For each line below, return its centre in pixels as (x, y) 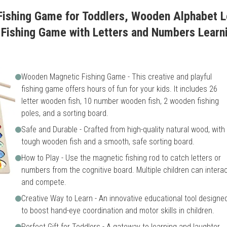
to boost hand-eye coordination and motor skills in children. (118, 211)
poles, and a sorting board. (65, 113)
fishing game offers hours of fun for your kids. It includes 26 (119, 89)
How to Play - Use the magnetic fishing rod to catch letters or (121, 158)
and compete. (44, 182)
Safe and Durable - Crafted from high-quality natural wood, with (123, 129)
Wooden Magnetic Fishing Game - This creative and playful (116, 77)
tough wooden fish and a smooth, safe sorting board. (108, 142)
